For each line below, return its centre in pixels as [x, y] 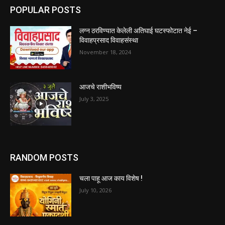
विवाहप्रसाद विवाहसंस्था [109, 40]
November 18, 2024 [105, 52]
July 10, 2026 [96, 190]
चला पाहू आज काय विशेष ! [111, 178]
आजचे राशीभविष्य [101, 87]
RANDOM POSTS [44, 157]
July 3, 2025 [94, 99]
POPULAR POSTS [45, 10]
